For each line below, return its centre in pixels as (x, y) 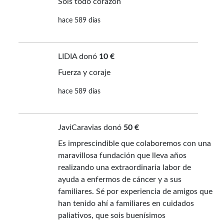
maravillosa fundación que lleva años (122, 156)
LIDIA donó (78, 57)
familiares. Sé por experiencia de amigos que (135, 192)
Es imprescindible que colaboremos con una (134, 144)
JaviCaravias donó (90, 128)
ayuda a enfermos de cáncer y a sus (119, 180)
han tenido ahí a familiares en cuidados (126, 204)
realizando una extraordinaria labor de (124, 168)
